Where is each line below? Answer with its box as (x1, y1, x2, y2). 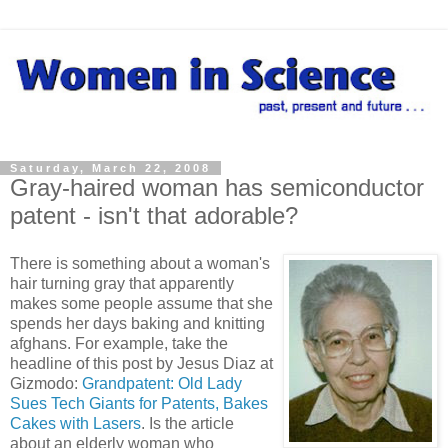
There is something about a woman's (10, 254, 270, 272)
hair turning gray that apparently (10, 274, 234, 292)
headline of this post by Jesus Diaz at (10, 354, 273, 372)
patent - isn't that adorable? (10, 202, 298, 229)
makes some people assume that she (10, 294, 273, 312)
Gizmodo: (10, 374, 82, 392)
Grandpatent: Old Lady (82, 374, 242, 392)
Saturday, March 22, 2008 (10, 162, 211, 174)
